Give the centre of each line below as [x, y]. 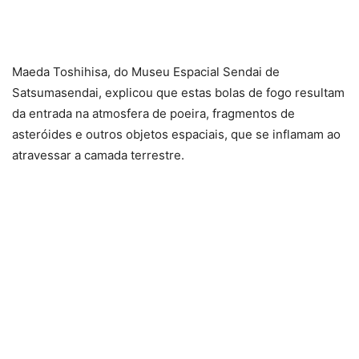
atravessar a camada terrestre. [98, 155]
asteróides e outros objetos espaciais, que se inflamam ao [176, 134]
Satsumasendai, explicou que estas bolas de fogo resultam [178, 93]
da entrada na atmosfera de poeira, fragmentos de [153, 113]
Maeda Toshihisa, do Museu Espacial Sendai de [146, 72]
